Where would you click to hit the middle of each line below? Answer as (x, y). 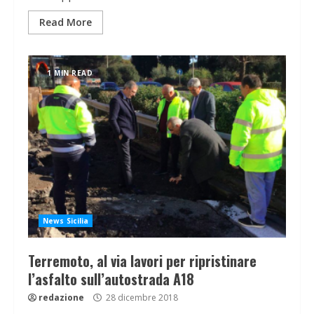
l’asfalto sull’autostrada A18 (111, 279)
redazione (61, 298)
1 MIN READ (70, 73)
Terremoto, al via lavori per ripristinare (142, 261)
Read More (66, 22)
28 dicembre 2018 (141, 298)
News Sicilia (66, 221)
